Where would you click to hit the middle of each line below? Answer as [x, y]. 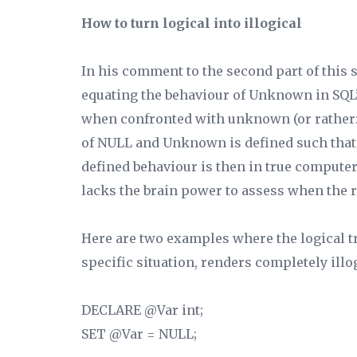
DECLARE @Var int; [142, 310]
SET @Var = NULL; [139, 334]
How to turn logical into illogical [192, 23]
